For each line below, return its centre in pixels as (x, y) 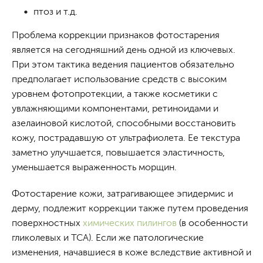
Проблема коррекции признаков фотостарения (116, 35)
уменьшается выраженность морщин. (94, 167)
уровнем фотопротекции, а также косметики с (115, 94)
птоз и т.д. (55, 11)
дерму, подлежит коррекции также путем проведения (130, 208)
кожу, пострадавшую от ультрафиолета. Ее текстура (126, 138)
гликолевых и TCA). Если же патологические (108, 237)
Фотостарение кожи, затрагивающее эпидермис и (122, 193)
